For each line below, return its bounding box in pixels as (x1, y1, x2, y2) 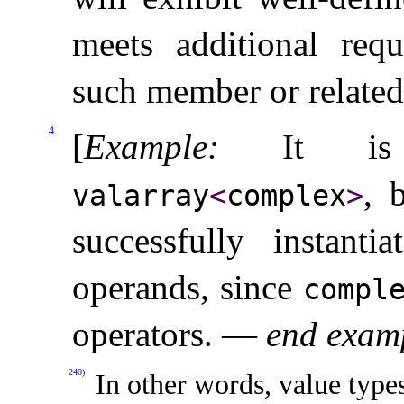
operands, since (72, 267, 303, 307)
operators (72, 314, 204, 353)
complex (226, 179, 346, 212)
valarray (72, 179, 209, 212)
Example (84, 126, 207, 166)
